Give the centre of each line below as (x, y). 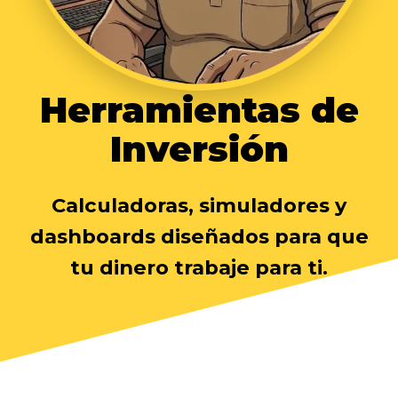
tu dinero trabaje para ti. (199, 268)
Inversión (199, 149)
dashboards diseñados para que (199, 237)
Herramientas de (199, 110)
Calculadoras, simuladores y (199, 206)
